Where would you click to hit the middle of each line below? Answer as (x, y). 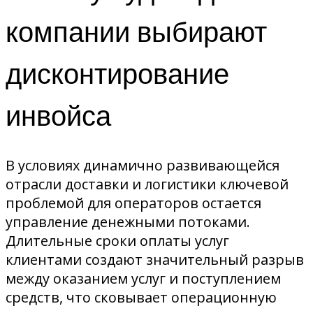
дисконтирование (117, 74)
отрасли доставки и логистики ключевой (147, 184)
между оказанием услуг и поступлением (143, 278)
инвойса (58, 116)
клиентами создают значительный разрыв (155, 259)
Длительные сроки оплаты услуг (117, 240)
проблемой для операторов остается (133, 203)
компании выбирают (136, 32)
